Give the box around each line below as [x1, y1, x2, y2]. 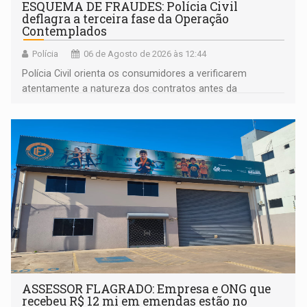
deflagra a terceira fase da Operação [22, 10, 230, 27]
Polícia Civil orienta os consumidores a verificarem [22, 67, 247, 79]
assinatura [22, 97, 69, 109]
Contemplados [22, 23, 108, 39]
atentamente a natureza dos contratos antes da [22, 82, 238, 94]
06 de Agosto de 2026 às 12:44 [84, 48, 207, 59]
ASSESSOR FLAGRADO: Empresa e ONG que [22, 280, 271, 297]
